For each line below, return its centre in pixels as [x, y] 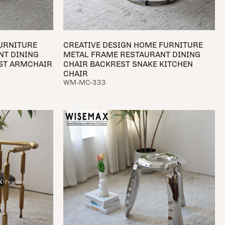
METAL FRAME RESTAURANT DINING [132, 55]
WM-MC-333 [84, 83]
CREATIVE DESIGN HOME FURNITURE [133, 45]
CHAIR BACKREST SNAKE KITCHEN [128, 64]
